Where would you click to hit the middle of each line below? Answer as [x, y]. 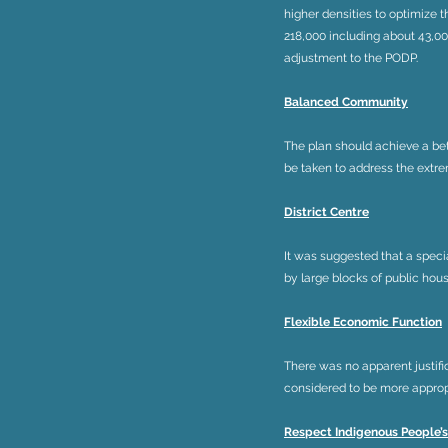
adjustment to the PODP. [351, 58]
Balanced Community [346, 102]
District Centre [326, 212]
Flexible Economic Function [363, 322]
